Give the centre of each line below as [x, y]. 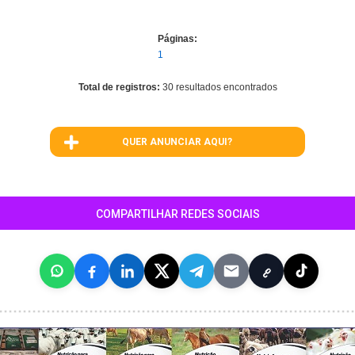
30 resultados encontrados [219, 87]
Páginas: [177, 39]
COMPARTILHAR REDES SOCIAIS [177, 214]
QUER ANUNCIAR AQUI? [177, 142]
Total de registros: [120, 87]
